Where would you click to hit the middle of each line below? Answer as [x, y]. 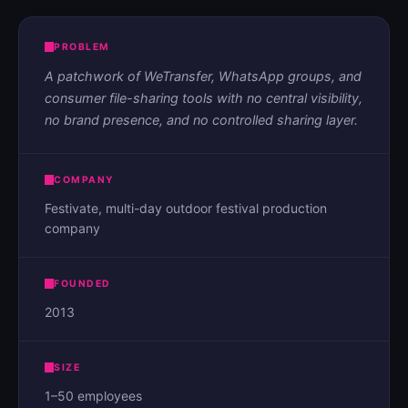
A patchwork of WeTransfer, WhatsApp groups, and [203, 76]
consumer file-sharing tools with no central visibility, [204, 98]
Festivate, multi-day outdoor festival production [186, 208]
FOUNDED [82, 284]
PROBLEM [82, 47]
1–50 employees [93, 396]
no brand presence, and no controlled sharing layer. [201, 120]
